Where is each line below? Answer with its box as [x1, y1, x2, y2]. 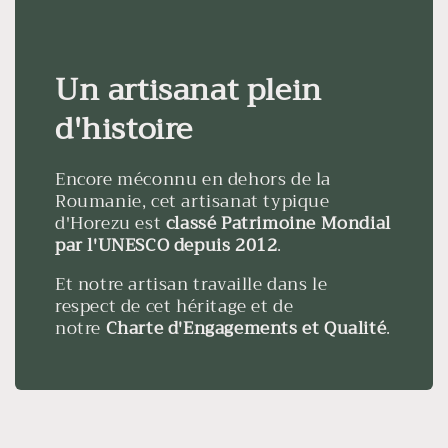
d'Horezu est [55, 208, 166, 238]
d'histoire [55, 102, 193, 155]
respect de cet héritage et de [55, 291, 294, 321]
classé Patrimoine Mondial [165, 208, 391, 238]
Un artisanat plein [55, 63, 322, 116]
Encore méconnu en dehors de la [55, 164, 332, 194]
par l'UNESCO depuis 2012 [55, 230, 278, 260]
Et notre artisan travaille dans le [55, 269, 328, 299]
